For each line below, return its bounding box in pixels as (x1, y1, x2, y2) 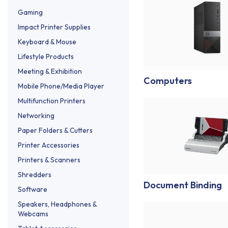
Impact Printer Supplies (18, 22, 91, 32)
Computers (143, 74, 192, 87)
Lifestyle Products (18, 51, 74, 61)
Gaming (18, 7, 43, 17)
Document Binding (143, 179, 222, 191)
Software (18, 184, 47, 194)
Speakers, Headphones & (18, 199, 97, 209)
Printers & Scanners (18, 155, 80, 164)
